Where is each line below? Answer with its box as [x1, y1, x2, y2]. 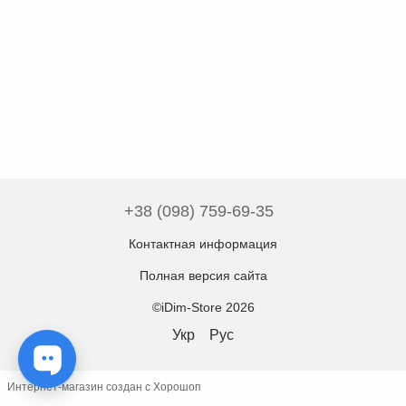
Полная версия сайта [139, 267, 267, 283]
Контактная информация [129, 236, 277, 251]
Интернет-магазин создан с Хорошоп [7, 381, 201, 394]
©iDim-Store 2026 [151, 299, 255, 314]
